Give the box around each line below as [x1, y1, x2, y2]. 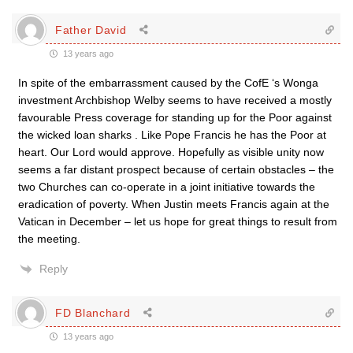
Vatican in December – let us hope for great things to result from [18, 215, 337, 228]
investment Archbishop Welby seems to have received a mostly [18, 94, 332, 106]
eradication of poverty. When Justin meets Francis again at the [18, 198, 329, 210]
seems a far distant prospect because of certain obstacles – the [18, 163, 334, 176]
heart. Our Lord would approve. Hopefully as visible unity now [18, 146, 324, 158]
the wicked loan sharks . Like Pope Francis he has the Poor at [18, 128, 326, 141]
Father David [55, 23, 127, 36]
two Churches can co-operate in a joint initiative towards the [18, 180, 315, 193]
